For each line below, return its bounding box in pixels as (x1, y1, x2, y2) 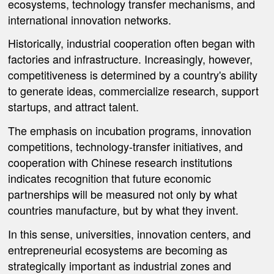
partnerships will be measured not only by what (8, 186, 238, 202)
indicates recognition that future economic (8, 170, 212, 187)
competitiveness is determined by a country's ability (8, 67, 258, 83)
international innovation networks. (8, 11, 172, 28)
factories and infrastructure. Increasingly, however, (8, 51, 253, 67)
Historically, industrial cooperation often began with (8, 35, 256, 51)
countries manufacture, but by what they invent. (8, 202, 239, 218)
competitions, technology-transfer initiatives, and (8, 138, 243, 155)
